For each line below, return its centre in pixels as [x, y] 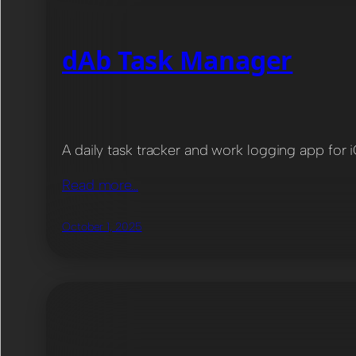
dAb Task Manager [178, 60]
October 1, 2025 [102, 226]
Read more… [100, 185]
